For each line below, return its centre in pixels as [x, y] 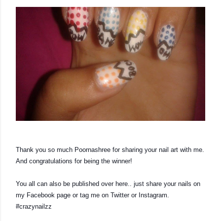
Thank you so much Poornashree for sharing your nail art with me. [110, 149]
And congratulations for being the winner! [74, 161]
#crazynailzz [34, 206]
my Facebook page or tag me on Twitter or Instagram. [92, 195]
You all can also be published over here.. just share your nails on [108, 184]
